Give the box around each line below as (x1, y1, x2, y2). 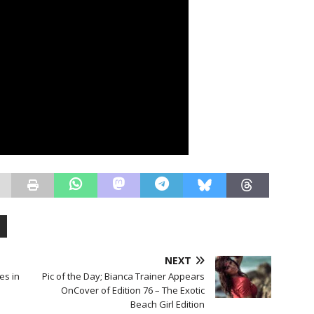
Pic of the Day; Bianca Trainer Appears (42, 270, 205, 283)
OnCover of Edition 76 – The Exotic (61, 284, 205, 297)
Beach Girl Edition (130, 298, 205, 311)
